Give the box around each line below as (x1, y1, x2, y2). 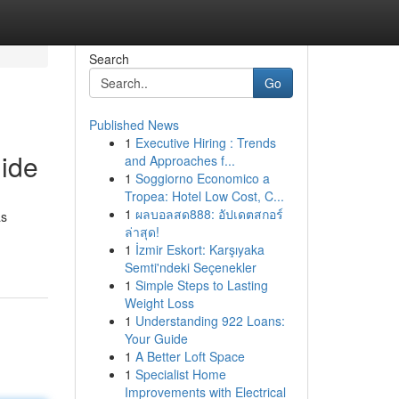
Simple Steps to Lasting (134, 276, 268, 294)
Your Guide (124, 330, 188, 347)
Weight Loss (124, 294, 194, 312)
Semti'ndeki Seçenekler (124, 258, 256, 276)
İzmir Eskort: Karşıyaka (134, 240, 265, 258)
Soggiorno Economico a (134, 169, 270, 187)
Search (88, 50, 129, 68)
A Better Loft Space (134, 347, 245, 365)
